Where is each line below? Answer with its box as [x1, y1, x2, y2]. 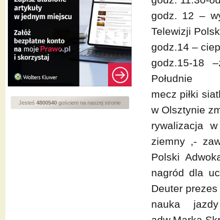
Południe [151, 73, 192, 84]
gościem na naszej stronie [57, 99, 121, 106]
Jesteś [19, 99, 36, 106]
